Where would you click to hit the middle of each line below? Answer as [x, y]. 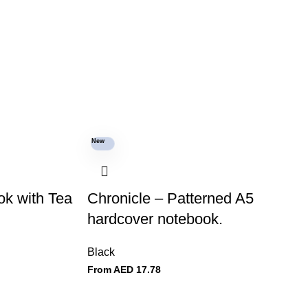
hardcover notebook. [155, 219]
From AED [110, 269]
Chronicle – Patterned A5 [170, 198]
